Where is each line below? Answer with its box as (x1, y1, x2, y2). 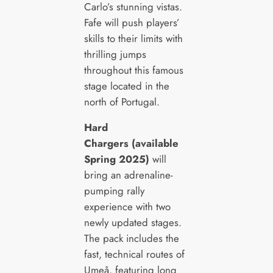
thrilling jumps (83, 46, 146, 62)
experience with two (83, 199, 171, 214)
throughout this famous (83, 62, 183, 77)
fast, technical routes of (83, 247, 185, 262)
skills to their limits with (83, 30, 183, 46)
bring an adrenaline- (83, 168, 173, 183)
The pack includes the (83, 231, 179, 246)
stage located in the (83, 78, 169, 93)
